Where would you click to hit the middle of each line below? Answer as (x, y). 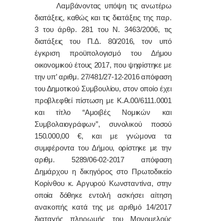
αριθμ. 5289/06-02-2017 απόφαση (103, 160)
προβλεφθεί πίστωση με (76, 100)
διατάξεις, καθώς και (69, 18)
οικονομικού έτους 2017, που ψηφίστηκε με (103, 65)
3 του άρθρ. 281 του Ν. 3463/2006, (97, 29)
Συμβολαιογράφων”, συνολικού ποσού (103, 124)
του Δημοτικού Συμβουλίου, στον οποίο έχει (103, 89)
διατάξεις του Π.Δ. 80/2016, (88, 41)
